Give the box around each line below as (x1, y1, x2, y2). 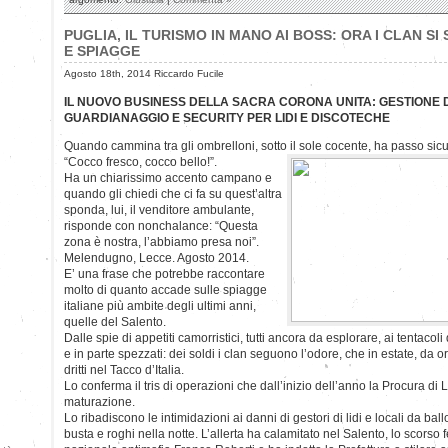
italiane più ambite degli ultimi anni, (64, 298, 256, 313)
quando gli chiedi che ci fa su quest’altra (64, 186, 282, 201)
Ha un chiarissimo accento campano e (64, 170, 272, 185)
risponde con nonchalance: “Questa (64, 218, 258, 233)
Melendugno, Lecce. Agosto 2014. (64, 250, 249, 265)
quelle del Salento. (64, 314, 166, 329)
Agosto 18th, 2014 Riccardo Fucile (64, 67, 224, 79)
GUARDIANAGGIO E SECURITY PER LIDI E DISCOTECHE (64, 110, 390, 125)
